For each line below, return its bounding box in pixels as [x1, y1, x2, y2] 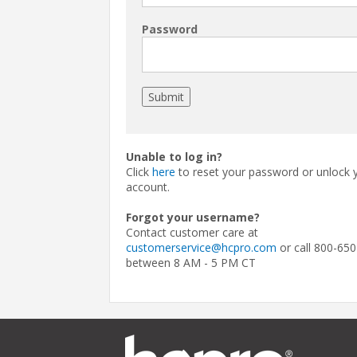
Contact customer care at [126, 224, 258, 240]
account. [126, 178, 170, 194]
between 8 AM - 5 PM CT [126, 254, 256, 270]
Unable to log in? [126, 148, 222, 164]
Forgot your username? [126, 209, 260, 225]
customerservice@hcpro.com [126, 239, 277, 255]
